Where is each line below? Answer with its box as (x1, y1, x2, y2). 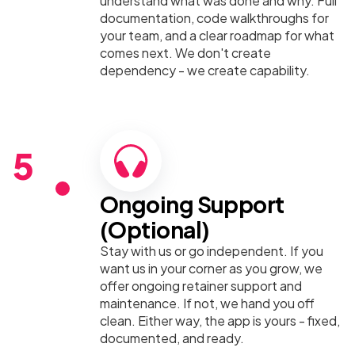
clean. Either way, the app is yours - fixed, (100, 312, 340, 329)
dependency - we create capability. (100, 62, 310, 78)
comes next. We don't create (100, 44, 271, 61)
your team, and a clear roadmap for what (100, 27, 334, 44)
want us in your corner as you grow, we (100, 260, 323, 277)
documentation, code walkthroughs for (100, 10, 329, 26)
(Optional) (100, 216, 210, 243)
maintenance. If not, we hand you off (100, 295, 315, 311)
